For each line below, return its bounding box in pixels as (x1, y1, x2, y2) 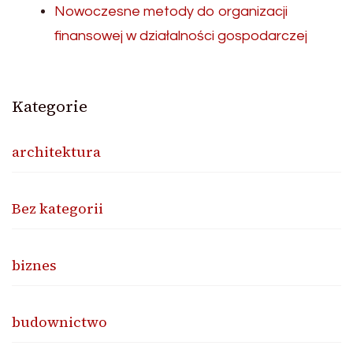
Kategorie (12, 95, 87, 118)
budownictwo (12, 312, 107, 333)
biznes (12, 255, 57, 276)
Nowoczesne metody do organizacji (54, 4, 288, 20)
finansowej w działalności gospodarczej (54, 28, 307, 44)
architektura (12, 142, 101, 162)
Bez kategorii (12, 199, 103, 219)
